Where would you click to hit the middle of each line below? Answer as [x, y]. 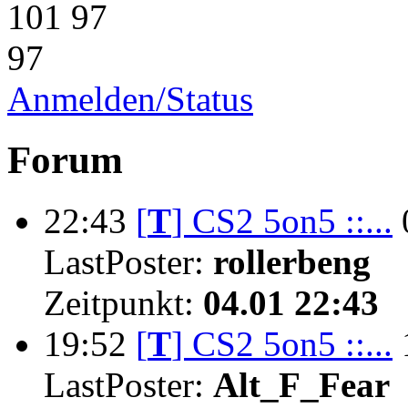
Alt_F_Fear [301, 384]
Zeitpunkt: [123, 302]
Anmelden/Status [130, 98]
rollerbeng [292, 261]
